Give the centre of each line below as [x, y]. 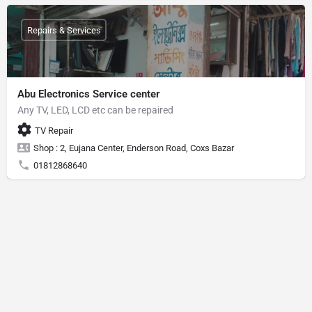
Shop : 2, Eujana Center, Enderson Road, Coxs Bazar [134, 148]
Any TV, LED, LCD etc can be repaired [95, 110]
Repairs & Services [64, 30]
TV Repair [54, 131]
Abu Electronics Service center [88, 94]
